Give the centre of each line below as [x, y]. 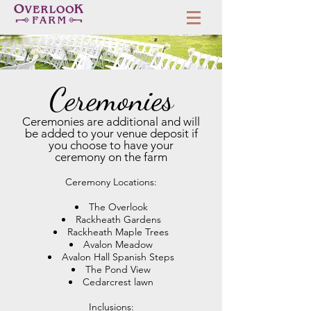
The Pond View [118, 269]
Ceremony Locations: [111, 182]
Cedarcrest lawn [118, 282]
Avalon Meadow [118, 244]
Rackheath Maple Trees [118, 232]
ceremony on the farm [111, 157]
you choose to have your [111, 145]
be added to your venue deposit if [111, 133]
